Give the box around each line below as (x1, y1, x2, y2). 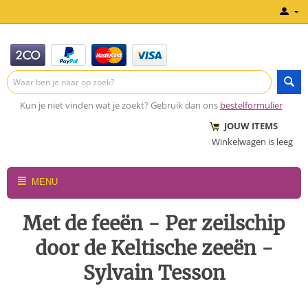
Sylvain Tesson (82, 261, 225, 285)
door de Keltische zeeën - (34, 236, 274, 261)
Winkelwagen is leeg (212, 135, 293, 148)
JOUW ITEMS (212, 120, 278, 132)
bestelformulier (219, 99, 283, 111)
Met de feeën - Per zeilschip (23, 211, 285, 236)
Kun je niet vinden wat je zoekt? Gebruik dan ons (19, 99, 218, 111)
